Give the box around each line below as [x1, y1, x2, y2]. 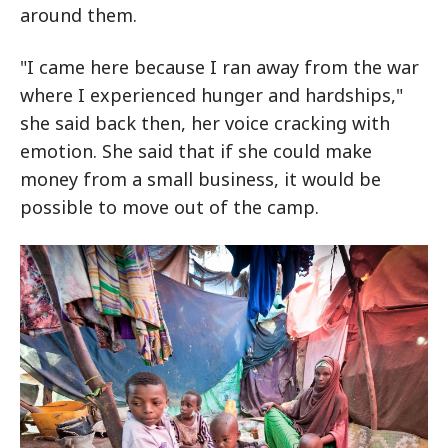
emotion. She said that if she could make [20, 139, 372, 163]
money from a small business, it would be [20, 167, 381, 191]
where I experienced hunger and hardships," [20, 83, 403, 107]
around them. [20, 3, 137, 27]
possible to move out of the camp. [20, 195, 319, 219]
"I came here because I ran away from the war [20, 55, 419, 79]
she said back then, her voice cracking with [20, 111, 390, 135]
